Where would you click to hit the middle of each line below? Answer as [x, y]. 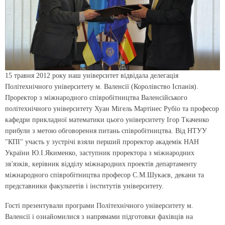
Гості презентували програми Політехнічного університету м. [99, 206]
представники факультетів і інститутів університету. [84, 186]
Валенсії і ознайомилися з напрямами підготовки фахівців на [99, 217]
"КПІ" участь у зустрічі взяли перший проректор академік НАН [102, 142]
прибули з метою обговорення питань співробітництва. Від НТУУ [106, 131]
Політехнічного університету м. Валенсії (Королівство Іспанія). [102, 87]
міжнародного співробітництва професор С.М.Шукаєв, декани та [104, 175]
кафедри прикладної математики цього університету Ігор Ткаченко [107, 120]
